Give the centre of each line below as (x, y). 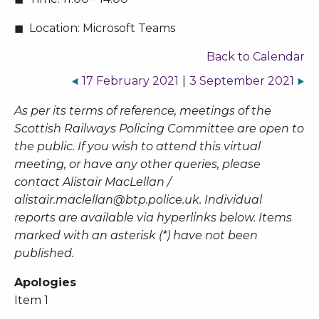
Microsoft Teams (127, 28)
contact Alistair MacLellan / (93, 182)
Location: (54, 28)
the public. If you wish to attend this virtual (137, 147)
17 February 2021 (130, 81)
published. (46, 253)
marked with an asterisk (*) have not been (136, 236)
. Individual (231, 200)
